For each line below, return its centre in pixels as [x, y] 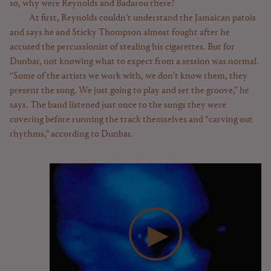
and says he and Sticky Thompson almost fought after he [120, 33]
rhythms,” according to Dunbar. [71, 135]
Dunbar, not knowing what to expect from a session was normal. [134, 62]
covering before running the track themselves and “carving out [131, 120]
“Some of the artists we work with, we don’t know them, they [129, 77]
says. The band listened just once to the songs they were [118, 106]
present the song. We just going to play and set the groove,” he [129, 91]
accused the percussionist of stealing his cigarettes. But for [122, 47]
